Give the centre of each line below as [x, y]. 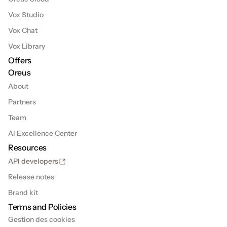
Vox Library [27, 46]
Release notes [31, 177]
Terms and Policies [42, 207]
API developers [33, 161]
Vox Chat [23, 30]
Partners [22, 102]
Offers [20, 60]
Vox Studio [26, 15]
